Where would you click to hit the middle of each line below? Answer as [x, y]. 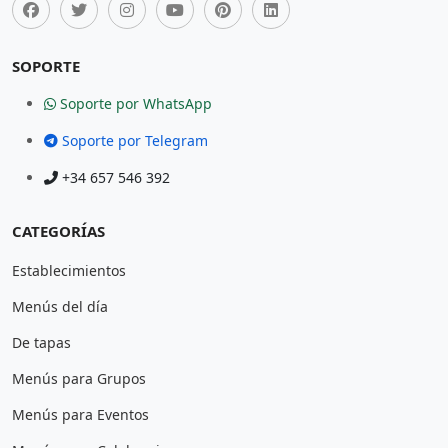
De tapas [41, 342]
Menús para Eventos [80, 414]
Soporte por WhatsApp [134, 103]
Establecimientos [69, 270]
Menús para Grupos [79, 378]
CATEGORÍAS [58, 231]
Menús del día [60, 306]
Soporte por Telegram [133, 140]
